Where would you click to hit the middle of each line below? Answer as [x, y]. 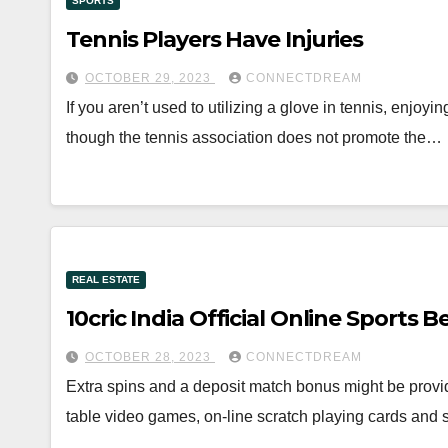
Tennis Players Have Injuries [215, 39]
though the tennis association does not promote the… [254, 137]
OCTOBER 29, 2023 [150, 78]
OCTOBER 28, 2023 [150, 357]
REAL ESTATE [106, 279]
